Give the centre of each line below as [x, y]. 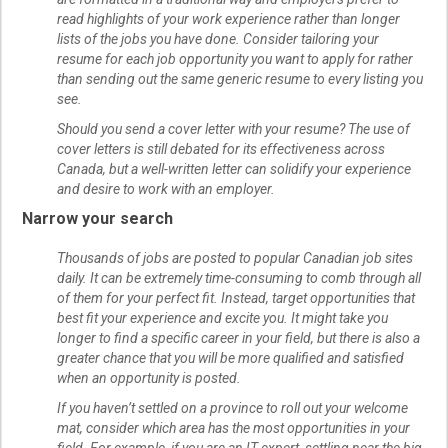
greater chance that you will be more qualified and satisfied [230, 358]
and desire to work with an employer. [166, 189]
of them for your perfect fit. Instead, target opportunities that [236, 298]
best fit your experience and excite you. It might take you [222, 318]
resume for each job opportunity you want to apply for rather [235, 59]
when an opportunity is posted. [149, 378]
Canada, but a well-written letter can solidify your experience [234, 169]
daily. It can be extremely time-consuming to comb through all [239, 278]
